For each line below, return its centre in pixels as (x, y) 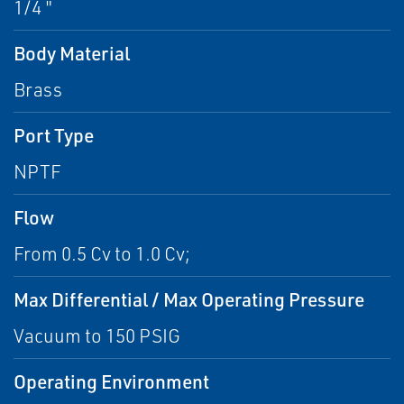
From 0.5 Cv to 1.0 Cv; (102, 254)
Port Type (54, 135)
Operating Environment (111, 381)
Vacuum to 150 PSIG (97, 336)
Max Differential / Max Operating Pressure (189, 299)
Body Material (72, 53)
